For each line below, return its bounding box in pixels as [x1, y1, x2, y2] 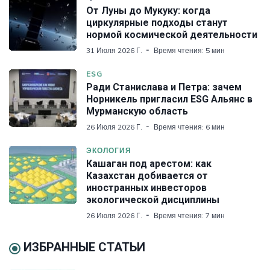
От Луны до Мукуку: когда [86, 5, 210, 17]
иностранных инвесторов [86, 182, 207, 194]
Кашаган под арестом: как [86, 158, 212, 170]
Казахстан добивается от [86, 170, 208, 182]
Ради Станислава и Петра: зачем [86, 81, 242, 93]
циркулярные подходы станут [86, 17, 228, 29]
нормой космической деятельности [86, 29, 257, 41]
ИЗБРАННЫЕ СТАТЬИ [24, 240, 145, 255]
